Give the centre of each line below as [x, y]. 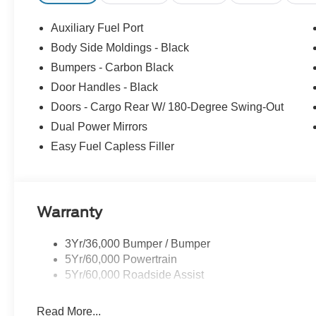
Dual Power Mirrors [99, 126]
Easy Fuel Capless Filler [113, 146]
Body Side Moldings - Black [120, 47]
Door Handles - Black [105, 87]
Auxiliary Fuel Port [97, 28]
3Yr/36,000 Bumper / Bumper [138, 243]
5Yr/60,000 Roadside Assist [135, 274]
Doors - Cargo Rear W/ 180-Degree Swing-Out [168, 107]
